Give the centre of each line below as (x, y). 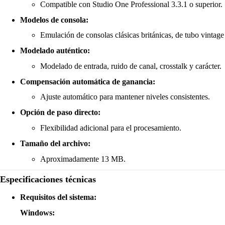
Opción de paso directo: (60, 113)
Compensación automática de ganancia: (88, 81)
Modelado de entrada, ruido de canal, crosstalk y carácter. (131, 66)
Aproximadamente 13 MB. (83, 159)
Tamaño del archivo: (55, 143)
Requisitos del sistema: (58, 197)
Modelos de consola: (54, 20)
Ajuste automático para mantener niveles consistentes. (125, 97)
